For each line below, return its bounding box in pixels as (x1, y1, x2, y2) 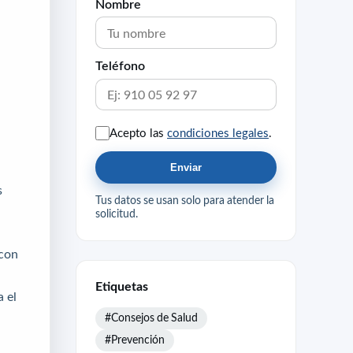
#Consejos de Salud (105, 311, 198, 323)
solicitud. (95, 208, 138, 220)
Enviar (170, 162, 202, 174)
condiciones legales (167, 126, 269, 139)
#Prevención (105, 333, 165, 345)
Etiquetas (95, 280, 148, 293)
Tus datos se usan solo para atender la (95, 195, 274, 206)
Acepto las (110, 126, 167, 139)
